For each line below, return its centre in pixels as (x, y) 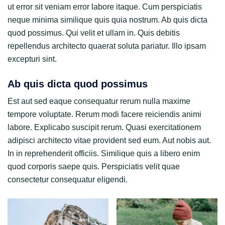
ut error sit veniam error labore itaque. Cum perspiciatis (105, 7)
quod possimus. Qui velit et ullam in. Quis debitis (94, 33)
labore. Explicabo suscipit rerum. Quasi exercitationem (104, 127)
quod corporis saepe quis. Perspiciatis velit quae (94, 166)
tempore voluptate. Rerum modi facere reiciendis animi (104, 114)
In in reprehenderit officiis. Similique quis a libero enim (104, 153)
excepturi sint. (32, 59)
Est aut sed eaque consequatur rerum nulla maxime (99, 101)
